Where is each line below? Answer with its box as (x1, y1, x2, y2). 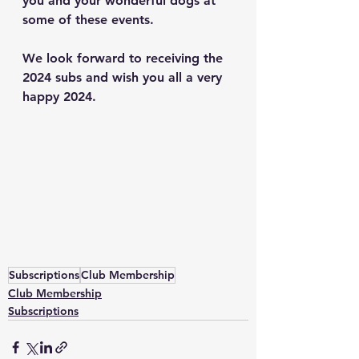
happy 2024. (22, 89, 100, 104)
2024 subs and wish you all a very (22, 70, 226, 85)
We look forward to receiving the (22, 50, 227, 66)
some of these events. (22, 12, 162, 27)
